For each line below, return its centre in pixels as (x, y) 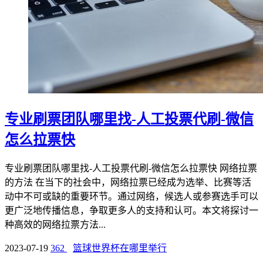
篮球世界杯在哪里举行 (120, 248)
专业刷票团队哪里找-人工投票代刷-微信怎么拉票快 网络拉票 (131, 168)
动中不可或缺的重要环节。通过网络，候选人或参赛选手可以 (131, 197)
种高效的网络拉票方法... (55, 225)
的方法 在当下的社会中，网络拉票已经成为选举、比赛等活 (128, 183)
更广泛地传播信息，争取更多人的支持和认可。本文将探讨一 (131, 211)
